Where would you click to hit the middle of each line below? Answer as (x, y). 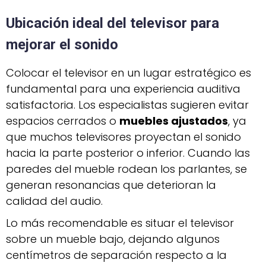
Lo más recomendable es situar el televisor (120, 223)
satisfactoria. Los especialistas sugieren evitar (127, 104)
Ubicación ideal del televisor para (113, 23)
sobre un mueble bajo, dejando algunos (113, 239)
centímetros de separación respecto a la (116, 255)
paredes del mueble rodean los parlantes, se (126, 169)
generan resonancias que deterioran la (111, 185)
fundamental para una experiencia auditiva (123, 88)
